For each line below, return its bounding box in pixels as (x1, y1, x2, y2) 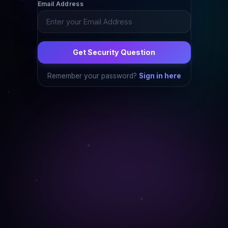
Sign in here (138, 71, 181, 80)
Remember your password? (47, 71, 139, 80)
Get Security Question (73, 48, 155, 57)
